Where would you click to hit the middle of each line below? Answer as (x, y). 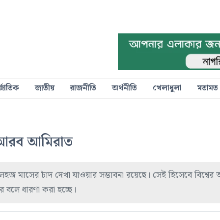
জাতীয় (44, 88)
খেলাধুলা (167, 88)
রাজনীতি (83, 88)
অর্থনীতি (124, 88)
